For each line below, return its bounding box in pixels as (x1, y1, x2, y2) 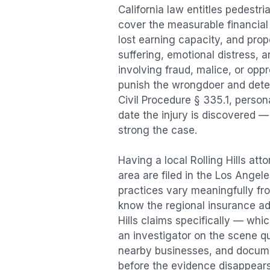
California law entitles (118, 3, 225, 16)
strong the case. (118, 124, 197, 136)
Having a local (118, 154, 190, 167)
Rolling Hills (190, 154, 246, 167)
